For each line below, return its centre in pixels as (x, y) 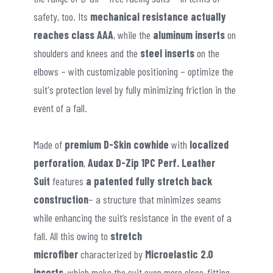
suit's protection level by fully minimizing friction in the (135, 89)
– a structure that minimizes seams (155, 199)
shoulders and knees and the (87, 53)
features (69, 181)
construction (61, 199)
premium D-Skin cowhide (117, 144)
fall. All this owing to (71, 236)
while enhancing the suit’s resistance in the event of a (133, 217)
